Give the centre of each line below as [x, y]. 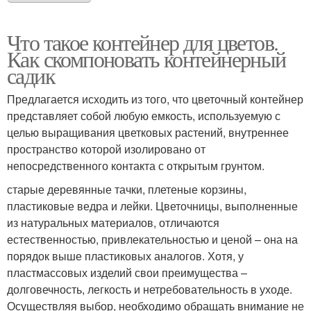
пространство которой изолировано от [106, 149]
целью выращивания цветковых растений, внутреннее [148, 133]
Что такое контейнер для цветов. [143, 42]
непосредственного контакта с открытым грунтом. [136, 166]
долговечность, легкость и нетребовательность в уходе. [150, 289]
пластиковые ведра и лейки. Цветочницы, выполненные [152, 206]
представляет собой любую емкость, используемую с [144, 116]
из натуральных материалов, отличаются [113, 223]
